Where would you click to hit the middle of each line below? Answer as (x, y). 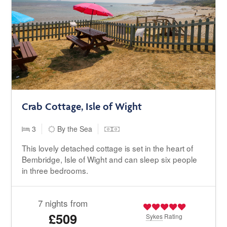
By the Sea (74, 129)
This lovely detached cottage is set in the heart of (108, 148)
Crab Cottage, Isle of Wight (82, 107)
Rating (173, 216)
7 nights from (63, 203)
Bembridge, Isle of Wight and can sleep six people (110, 159)
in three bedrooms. (55, 171)
